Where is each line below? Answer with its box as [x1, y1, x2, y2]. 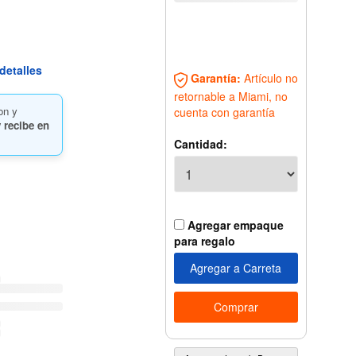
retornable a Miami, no [173, 87, 288, 104]
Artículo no [240, 70, 298, 87]
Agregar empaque [184, 216, 284, 233]
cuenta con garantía [173, 103, 275, 120]
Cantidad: [173, 135, 227, 152]
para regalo [173, 232, 235, 249]
